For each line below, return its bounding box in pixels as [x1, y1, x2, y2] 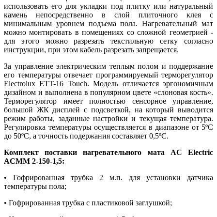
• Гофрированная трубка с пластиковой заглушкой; [4, 198, 172, 207]
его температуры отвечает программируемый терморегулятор [4, 70, 213, 79]
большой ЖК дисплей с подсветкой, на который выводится [4, 105, 213, 114]
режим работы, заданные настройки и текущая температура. [4, 114, 213, 123]
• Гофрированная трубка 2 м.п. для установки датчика [4, 173, 213, 182]
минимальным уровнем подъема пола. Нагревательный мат [4, 19, 213, 28]
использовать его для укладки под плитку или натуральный [4, 1, 213, 10]
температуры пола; [4, 182, 66, 190]
